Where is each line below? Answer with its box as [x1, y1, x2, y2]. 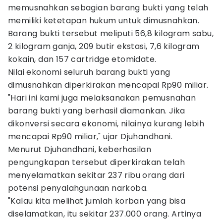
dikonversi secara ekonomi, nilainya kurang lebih [8, 118, 205, 129]
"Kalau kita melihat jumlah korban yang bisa [8, 195, 186, 207]
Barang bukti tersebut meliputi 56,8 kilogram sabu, [8, 28, 214, 39]
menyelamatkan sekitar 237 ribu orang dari [8, 169, 185, 181]
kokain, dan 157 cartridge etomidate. [8, 54, 157, 65]
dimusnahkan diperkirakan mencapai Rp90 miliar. [8, 79, 209, 91]
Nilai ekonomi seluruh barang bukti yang [8, 66, 170, 78]
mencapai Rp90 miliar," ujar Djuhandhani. [8, 131, 172, 142]
